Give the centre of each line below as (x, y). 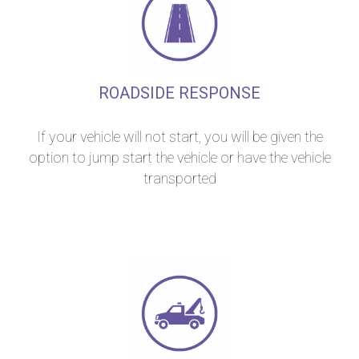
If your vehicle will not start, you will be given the (179, 137)
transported (179, 178)
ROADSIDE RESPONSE (179, 93)
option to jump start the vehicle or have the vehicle (179, 157)
